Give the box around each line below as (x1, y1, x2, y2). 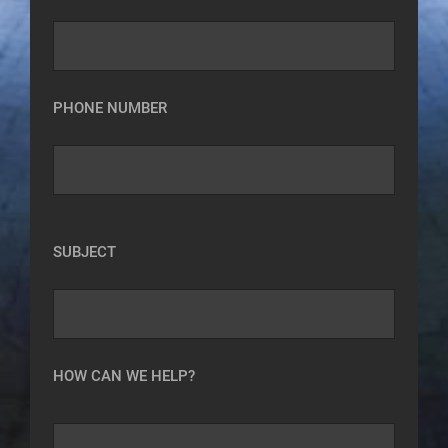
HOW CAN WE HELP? (53, 367, 196, 386)
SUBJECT (53, 243, 117, 262)
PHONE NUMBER (53, 99, 168, 118)
